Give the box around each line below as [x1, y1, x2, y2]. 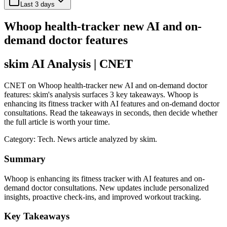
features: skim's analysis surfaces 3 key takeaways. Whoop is [4, 90, 198, 99]
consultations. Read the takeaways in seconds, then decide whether [4, 108, 217, 118]
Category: [4, 135, 37, 144]
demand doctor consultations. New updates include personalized [4, 183, 209, 192]
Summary [4, 153, 46, 164]
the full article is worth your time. [4, 118, 110, 127]
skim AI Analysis [4, 57, 91, 71]
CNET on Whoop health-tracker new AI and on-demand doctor [4, 81, 207, 90]
